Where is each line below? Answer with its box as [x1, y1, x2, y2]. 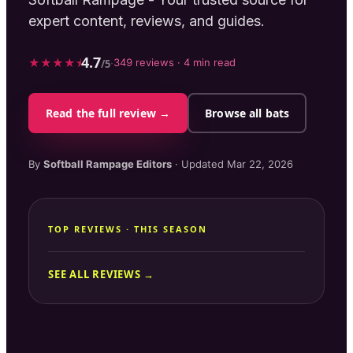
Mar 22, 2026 [227, 158, 293, 171]
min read [190, 56, 236, 69]
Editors [134, 158, 172, 171]
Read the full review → [46, 106, 171, 121]
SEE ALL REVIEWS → [48, 267, 155, 282]
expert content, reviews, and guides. [28, 13, 265, 30]
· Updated [172, 158, 227, 171]
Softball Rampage [43, 158, 134, 171]
